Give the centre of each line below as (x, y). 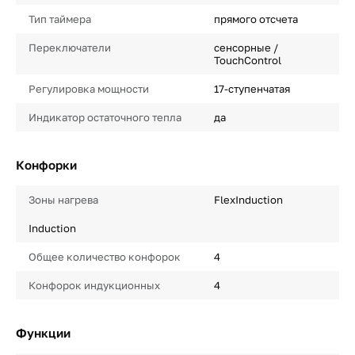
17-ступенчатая (252, 89)
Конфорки (46, 165)
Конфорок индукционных (94, 285)
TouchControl (247, 60)
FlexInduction (248, 200)
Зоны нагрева (63, 200)
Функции (43, 333)
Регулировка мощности (89, 89)
